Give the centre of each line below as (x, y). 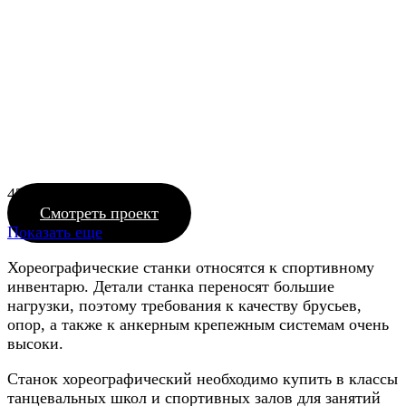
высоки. (35, 343)
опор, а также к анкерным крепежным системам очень (198, 324)
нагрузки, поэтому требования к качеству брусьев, (184, 305)
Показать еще (55, 232)
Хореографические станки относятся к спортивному (191, 267)
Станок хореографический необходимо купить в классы (203, 378)
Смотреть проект (99, 213)
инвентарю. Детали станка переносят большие (171, 286)
